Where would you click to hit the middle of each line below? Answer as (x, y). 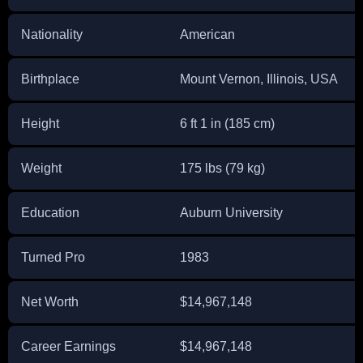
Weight (41, 168)
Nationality (52, 34)
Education (50, 213)
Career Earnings (68, 346)
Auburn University (231, 213)
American (207, 34)
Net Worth (50, 302)
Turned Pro (53, 257)
